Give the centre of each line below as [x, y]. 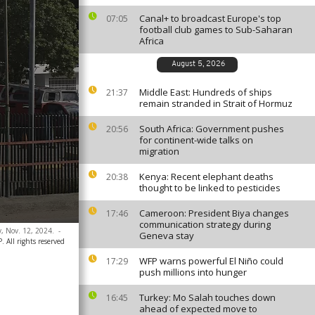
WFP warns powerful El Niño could [211, 261]
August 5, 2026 [198, 64]
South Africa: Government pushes [212, 129]
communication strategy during [205, 224]
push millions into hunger [193, 272]
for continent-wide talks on [196, 140]
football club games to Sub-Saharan [216, 30]
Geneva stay [167, 236]
